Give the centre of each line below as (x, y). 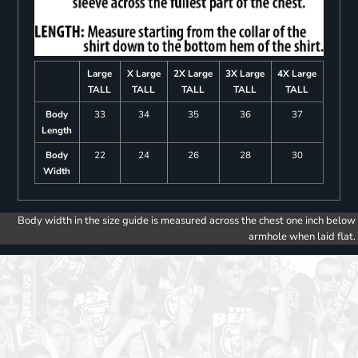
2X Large (193, 74)
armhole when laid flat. (302, 237)
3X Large (245, 74)
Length (57, 131)
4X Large (297, 74)
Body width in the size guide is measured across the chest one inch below (187, 221)
